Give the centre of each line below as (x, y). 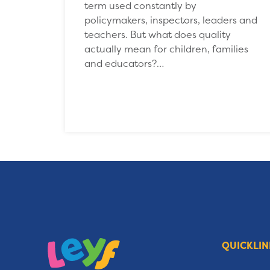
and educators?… (124, 63)
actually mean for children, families (166, 49)
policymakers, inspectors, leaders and (171, 20)
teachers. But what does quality (157, 34)
